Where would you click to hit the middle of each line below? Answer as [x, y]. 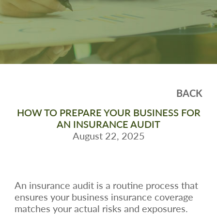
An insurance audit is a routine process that [106, 185]
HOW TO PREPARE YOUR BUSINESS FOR [108, 112]
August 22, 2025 [108, 135]
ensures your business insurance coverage [104, 196]
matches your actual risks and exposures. [101, 208]
